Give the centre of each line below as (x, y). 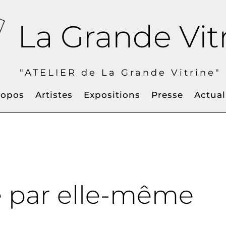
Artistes (54, 95)
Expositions (112, 95)
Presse (167, 95)
